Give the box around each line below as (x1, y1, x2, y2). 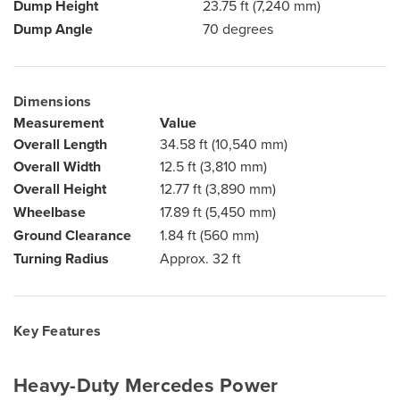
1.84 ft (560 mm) (160, 224, 259, 246)
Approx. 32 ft (160, 247, 241, 269)
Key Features (13, 320, 101, 341)
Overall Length (13, 133, 107, 154)
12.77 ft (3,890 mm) (160, 178, 276, 199)
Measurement (13, 112, 104, 133)
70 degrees (203, 18, 273, 39)
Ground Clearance (13, 224, 131, 246)
